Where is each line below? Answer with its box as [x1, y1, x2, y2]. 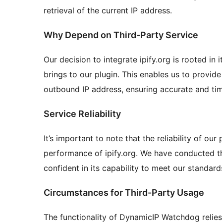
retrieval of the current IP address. [44, 5, 172, 16]
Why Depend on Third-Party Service [44, 30, 198, 41]
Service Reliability [44, 109, 121, 119]
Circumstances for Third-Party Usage [44, 187, 204, 198]
